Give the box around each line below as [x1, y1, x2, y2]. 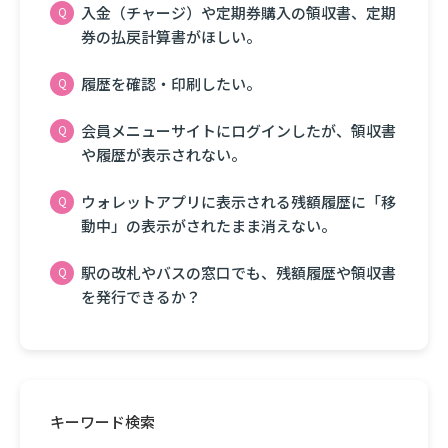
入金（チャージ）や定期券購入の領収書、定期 [81, 2, 396, 23]
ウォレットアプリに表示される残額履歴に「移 [81, 191, 396, 212]
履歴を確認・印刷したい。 [81, 73, 261, 94]
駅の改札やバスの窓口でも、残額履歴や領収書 [81, 262, 396, 283]
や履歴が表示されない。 [81, 144, 246, 165]
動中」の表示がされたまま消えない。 [81, 215, 336, 236]
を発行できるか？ [81, 286, 201, 307]
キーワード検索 [50, 411, 155, 432]
